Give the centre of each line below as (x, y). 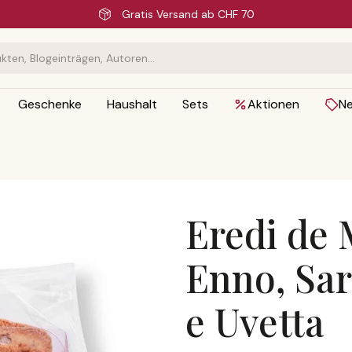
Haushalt (132, 104)
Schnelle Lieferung (187, 14)
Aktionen (273, 104)
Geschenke (49, 104)
